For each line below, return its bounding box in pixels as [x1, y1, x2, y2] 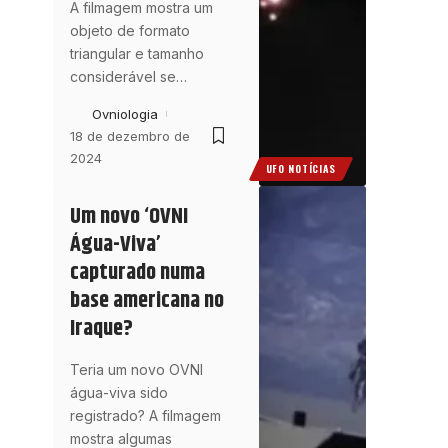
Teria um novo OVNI [69, 361, 203, 379]
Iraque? [69, 312, 133, 347]
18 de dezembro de [69, 127, 190, 144]
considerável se [69, 67, 176, 85]
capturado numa [69, 256, 205, 291]
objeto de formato [69, 21, 190, 39]
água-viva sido [69, 384, 168, 402]
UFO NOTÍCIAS [265, 161, 337, 177]
